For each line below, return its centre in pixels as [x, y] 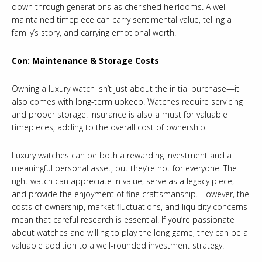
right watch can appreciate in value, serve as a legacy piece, [123, 181]
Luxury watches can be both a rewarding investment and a [122, 156]
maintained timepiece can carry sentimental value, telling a [122, 20]
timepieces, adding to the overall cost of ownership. [109, 127]
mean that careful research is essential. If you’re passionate [123, 220]
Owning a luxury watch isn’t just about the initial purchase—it [125, 89]
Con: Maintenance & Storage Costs [85, 61]
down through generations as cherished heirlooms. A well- [121, 7]
